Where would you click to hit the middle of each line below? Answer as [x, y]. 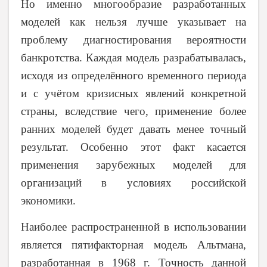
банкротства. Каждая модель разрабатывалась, [133, 58]
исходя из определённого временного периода [133, 76]
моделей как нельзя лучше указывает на [133, 22]
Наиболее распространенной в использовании [133, 226]
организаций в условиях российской [133, 183]
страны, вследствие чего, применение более [133, 111]
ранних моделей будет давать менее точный [133, 129]
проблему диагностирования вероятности [133, 40]
